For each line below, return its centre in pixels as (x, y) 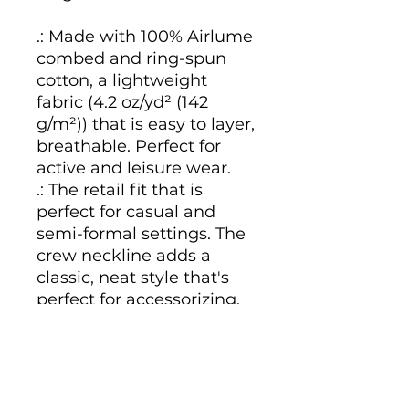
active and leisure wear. (134, 168)
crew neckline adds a (124, 256)
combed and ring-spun (131, 58)
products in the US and (131, 365)
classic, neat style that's (133, 278)
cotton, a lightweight (122, 80)
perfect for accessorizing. (138, 299)
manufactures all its (118, 343)
